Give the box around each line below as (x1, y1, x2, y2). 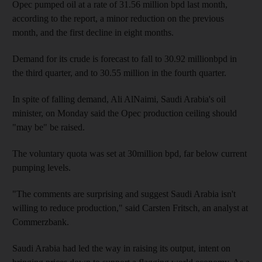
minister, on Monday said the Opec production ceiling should (12, 108, 237, 118)
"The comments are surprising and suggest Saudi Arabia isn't (12, 189, 236, 199)
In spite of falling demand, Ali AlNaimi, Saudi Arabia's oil (12, 94, 226, 104)
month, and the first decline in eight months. (12, 27, 174, 37)
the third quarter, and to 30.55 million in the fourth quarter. (12, 68, 226, 78)
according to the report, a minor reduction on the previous (12, 13, 224, 23)
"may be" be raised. (12, 122, 85, 132)
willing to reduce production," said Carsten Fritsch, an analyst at (12, 203, 248, 213)
